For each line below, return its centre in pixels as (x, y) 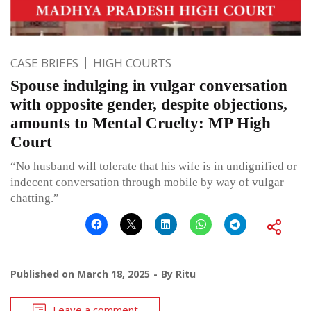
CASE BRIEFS (44, 62)
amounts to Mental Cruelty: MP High (141, 123)
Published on (44, 274)
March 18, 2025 (114, 274)
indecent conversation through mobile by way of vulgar (147, 182)
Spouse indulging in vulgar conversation (149, 85)
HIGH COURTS (132, 62)
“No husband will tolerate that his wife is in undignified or (154, 166)
